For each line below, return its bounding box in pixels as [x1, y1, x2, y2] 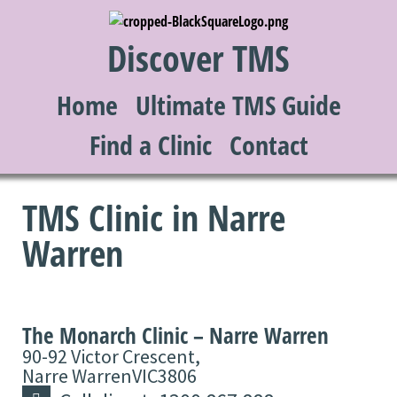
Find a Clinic [89, 126, 212, 163]
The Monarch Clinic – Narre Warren [22, 319, 329, 350]
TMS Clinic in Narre [22, 192, 285, 242]
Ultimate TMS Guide [135, 86, 341, 123]
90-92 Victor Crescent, [22, 343, 200, 369]
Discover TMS [107, 33, 290, 82]
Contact [229, 126, 308, 163]
